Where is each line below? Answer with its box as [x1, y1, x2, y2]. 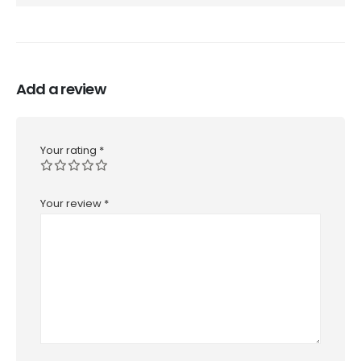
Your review [40, 195, 104, 211]
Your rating [40, 143, 99, 159]
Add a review [16, 79, 106, 100]
